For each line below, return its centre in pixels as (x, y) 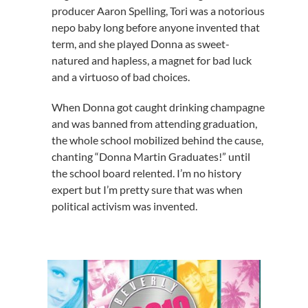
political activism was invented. (124, 206)
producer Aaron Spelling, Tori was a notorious (158, 11)
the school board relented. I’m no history (146, 173)
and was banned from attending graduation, (154, 123)
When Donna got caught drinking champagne (158, 107)
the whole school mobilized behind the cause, (157, 140)
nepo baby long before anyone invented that (155, 27)
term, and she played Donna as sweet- (140, 44)
